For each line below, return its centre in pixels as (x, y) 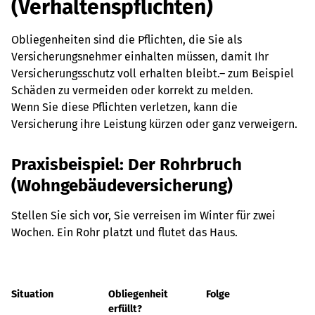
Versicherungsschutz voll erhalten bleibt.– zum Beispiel (153, 73)
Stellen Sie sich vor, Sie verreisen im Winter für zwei (143, 216)
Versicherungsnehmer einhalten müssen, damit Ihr (140, 57)
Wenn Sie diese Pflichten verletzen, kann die (124, 107)
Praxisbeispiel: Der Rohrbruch (127, 165)
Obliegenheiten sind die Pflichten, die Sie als (127, 40)
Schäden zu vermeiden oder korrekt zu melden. (132, 90)
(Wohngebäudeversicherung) (122, 186)
